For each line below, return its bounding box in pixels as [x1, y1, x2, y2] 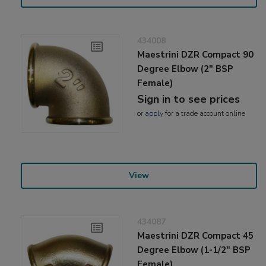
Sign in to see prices [137, 91, 240, 106]
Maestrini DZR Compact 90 [137, 48, 254, 61]
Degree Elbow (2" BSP [137, 62, 234, 75]
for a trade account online [163, 108, 246, 118]
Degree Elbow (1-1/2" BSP [137, 243, 251, 256]
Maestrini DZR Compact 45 [137, 229, 254, 242]
